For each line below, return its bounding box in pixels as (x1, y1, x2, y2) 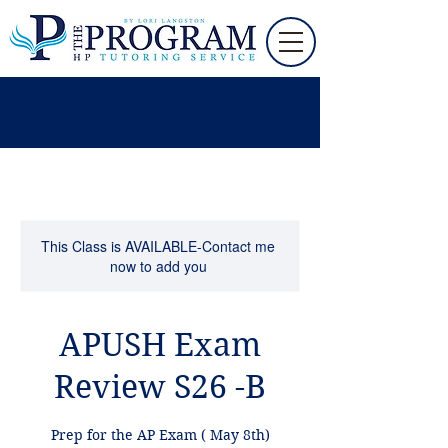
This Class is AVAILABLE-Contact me (41, 235, 275, 256)
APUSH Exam (59, 324, 261, 364)
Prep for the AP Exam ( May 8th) (50, 425, 270, 444)
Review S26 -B (54, 366, 266, 406)
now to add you (109, 255, 207, 276)
